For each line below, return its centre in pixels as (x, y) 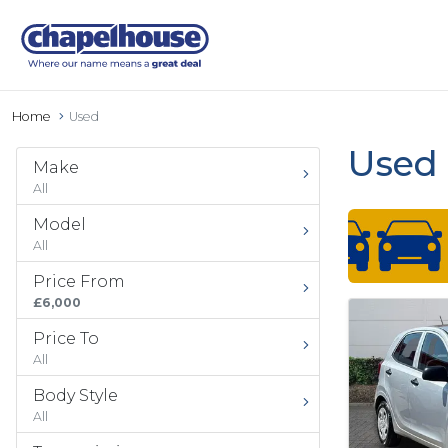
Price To (66, 338)
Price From (79, 281)
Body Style (75, 395)
